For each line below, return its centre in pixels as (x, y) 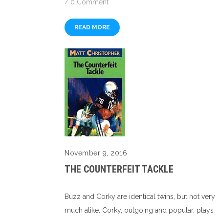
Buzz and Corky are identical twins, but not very (140, 197)
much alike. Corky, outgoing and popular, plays (139, 210)
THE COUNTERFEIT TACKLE (119, 169)
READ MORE (92, 28)
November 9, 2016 (96, 153)
